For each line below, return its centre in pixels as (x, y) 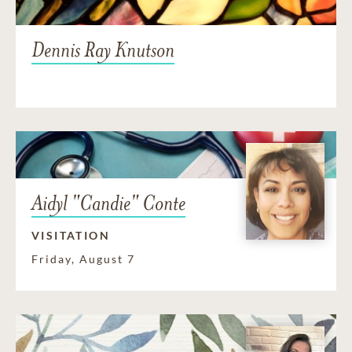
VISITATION (71, 236)
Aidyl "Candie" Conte (108, 203)
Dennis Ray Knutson (103, 50)
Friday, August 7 (83, 259)
